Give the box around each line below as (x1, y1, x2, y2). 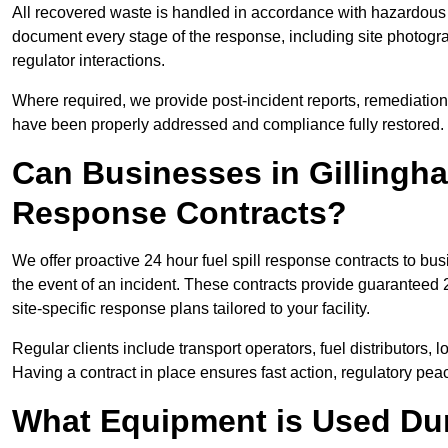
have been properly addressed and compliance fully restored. (12, 116, 444, 134)
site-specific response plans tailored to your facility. (12, 300, 370, 318)
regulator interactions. (12, 52, 165, 70)
